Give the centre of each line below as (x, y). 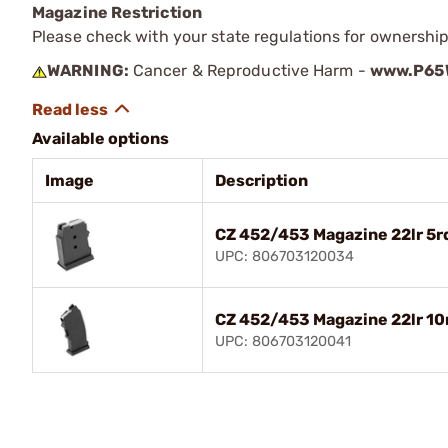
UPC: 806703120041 (283, 341)
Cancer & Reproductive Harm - (249, 70)
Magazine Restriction (117, 12)
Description (261, 180)
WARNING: (88, 70)
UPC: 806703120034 (284, 256)
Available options (100, 138)
